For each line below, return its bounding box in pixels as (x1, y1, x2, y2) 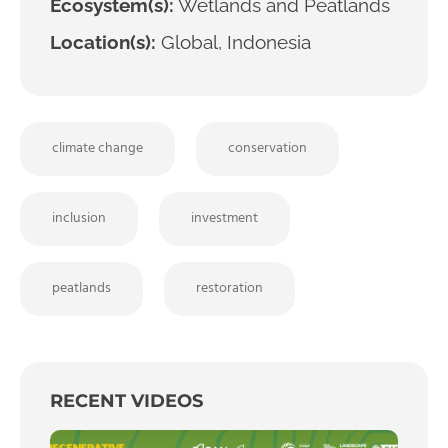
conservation (228, 136, 307, 160)
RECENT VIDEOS (50, 389, 203, 412)
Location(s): (50, 30, 156, 53)
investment (191, 206, 258, 230)
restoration (196, 276, 263, 300)
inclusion (52, 206, 106, 230)
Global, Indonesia (156, 30, 311, 53)
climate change (52, 136, 143, 160)
